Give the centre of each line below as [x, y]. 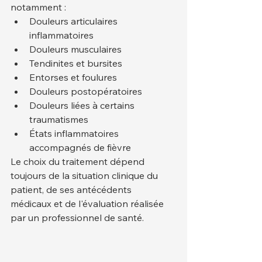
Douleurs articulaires [75, 21]
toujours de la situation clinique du [85, 175]
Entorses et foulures [73, 77]
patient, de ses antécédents [72, 189]
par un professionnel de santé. [77, 217]
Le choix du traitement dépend [79, 161]
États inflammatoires [75, 133]
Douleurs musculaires [75, 49]
